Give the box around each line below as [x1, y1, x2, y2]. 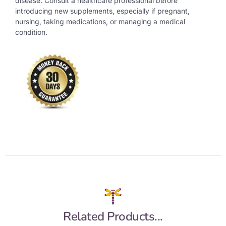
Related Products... [63, 208, 163, 225]
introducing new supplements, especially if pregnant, [15, 6, 190, 15]
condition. [15, 27, 47, 36]
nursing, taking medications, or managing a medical [15, 17, 185, 26]
